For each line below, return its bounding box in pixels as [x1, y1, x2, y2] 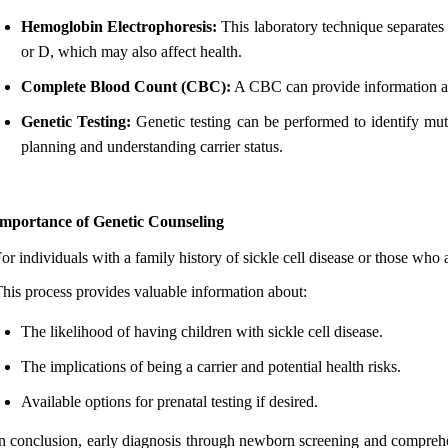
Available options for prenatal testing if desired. [21, 392, 318, 410]
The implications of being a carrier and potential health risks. [21, 357, 401, 375]
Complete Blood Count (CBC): [21, 77, 231, 95]
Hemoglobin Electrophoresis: [21, 17, 218, 35]
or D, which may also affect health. [21, 42, 242, 60]
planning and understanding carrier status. [21, 137, 283, 155]
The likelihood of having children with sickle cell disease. [21, 322, 383, 340]
